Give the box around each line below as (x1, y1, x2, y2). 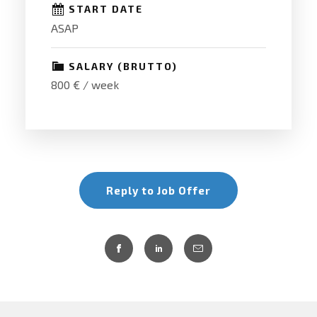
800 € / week (50, 78, 119, 92)
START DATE (68, 2, 143, 15)
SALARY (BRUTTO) (68, 59, 178, 72)
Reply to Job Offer (106, 184, 211, 197)
